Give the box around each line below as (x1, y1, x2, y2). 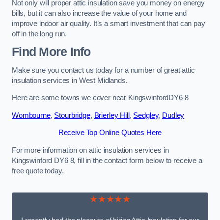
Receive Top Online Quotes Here (58, 129, 162, 137)
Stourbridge (54, 111, 90, 119)
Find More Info (12, 45, 91, 59)
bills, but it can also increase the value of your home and (12, 9, 187, 17)
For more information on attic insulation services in (12, 146, 169, 154)
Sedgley (133, 111, 159, 119)
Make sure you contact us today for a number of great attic (12, 66, 195, 74)
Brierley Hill (94, 111, 130, 119)
